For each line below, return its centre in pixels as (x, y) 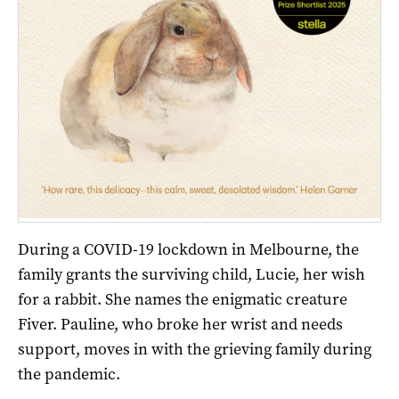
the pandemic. (69, 375)
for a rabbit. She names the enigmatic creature (183, 300)
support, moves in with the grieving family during (195, 350)
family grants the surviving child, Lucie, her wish (191, 275)
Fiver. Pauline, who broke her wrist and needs (180, 325)
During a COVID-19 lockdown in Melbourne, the (188, 250)
